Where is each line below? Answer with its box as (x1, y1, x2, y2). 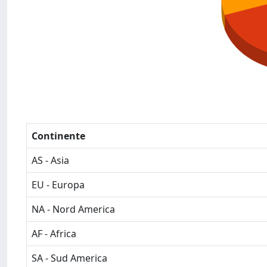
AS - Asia (32, 154, 69, 167)
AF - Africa (32, 227, 76, 240)
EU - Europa (32, 178, 85, 191)
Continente (32, 129, 85, 142)
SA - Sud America (32, 252, 107, 265)
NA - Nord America (32, 203, 115, 216)
